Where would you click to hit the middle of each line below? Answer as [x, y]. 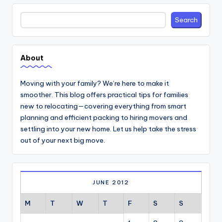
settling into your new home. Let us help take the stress [108, 129]
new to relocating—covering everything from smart [103, 106]
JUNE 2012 [111, 183]
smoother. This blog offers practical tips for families [104, 94]
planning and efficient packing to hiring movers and [104, 117]
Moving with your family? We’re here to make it [95, 83]
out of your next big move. [63, 140]
